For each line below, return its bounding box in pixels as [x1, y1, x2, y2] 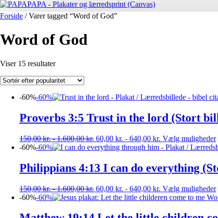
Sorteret [55, 58, 79, 67]
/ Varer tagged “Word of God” [23, 12, 117, 20]
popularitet [55, 76, 88, 85]
